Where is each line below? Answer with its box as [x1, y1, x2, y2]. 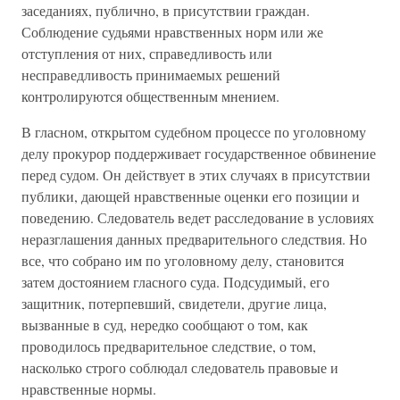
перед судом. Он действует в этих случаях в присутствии [21, 165, 371, 184]
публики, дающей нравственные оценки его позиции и [21, 187, 360, 205]
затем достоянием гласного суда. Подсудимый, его [21, 272, 329, 291]
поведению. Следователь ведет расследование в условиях [21, 208, 374, 227]
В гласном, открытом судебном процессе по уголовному [21, 122, 366, 141]
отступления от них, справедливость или [21, 44, 272, 62]
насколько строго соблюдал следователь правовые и [21, 358, 338, 377]
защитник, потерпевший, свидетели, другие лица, [21, 294, 327, 312]
